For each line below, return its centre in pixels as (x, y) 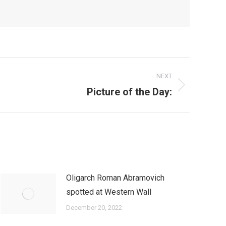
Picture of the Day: (130, 92)
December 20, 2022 (94, 208)
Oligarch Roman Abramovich (115, 178)
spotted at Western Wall (109, 192)
